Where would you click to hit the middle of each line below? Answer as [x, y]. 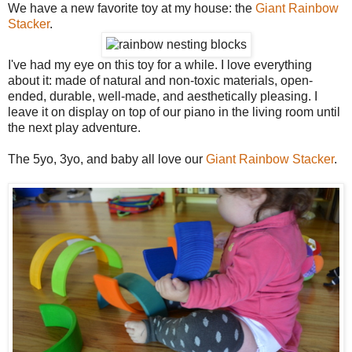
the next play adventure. [76, 127]
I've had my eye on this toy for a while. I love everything [160, 64]
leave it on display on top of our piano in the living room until [174, 112]
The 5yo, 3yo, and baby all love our [107, 159]
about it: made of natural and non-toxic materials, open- [160, 80]
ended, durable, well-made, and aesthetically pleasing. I [163, 96]
